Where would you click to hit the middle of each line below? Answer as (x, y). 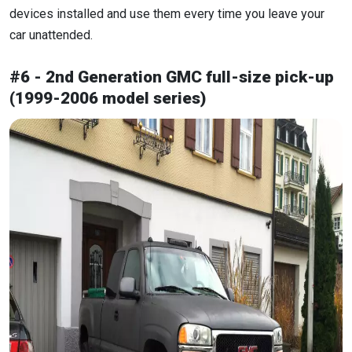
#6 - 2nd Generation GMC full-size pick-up (172, 77)
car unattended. (51, 35)
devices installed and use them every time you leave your (167, 14)
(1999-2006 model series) (108, 99)
